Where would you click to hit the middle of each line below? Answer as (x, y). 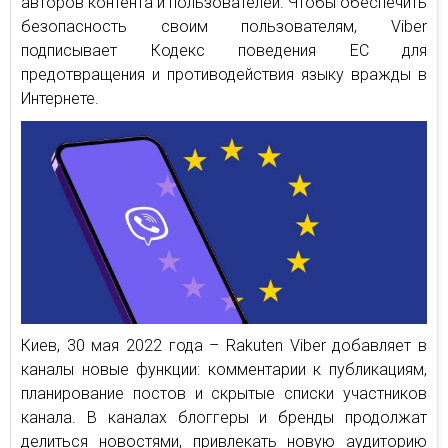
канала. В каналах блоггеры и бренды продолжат (224, 417)
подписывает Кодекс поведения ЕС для (224, 50)
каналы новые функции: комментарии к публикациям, (224, 369)
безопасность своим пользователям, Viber (224, 26)
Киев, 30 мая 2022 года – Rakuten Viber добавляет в (224, 345)
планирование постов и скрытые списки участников (224, 393)
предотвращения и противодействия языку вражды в (224, 74)
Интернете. (60, 98)
